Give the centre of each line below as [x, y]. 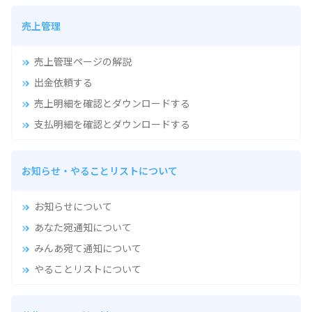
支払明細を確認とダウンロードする [112, 124]
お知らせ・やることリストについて [100, 170]
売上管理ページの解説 [83, 61]
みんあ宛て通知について [87, 248]
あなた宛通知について [83, 227]
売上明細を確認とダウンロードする [112, 103]
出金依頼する [63, 82]
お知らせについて [73, 206]
